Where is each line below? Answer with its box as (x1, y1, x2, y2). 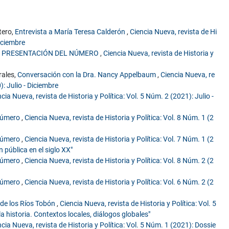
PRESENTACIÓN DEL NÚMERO (2, 49, 101, 58)
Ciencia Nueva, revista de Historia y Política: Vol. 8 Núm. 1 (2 (25, 113, 214, 122)
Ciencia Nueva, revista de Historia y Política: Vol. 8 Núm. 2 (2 (25, 156, 214, 165)
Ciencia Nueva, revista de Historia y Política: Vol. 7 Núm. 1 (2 (25, 135, 214, 144)
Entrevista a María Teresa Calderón (15, 28, 127, 36)
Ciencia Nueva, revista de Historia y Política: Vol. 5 (60, 199, 217, 208)
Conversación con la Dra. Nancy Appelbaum (17, 71, 158, 79)
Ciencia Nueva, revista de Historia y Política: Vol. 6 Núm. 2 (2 (25, 178, 214, 187)
